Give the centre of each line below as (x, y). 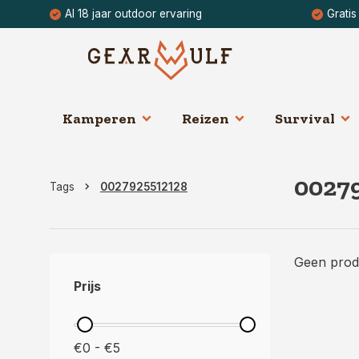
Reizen (206, 119)
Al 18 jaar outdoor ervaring (133, 14)
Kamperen (99, 119)
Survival (305, 119)
